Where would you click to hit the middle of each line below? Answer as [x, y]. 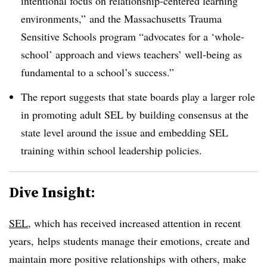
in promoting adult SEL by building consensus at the [135, 114]
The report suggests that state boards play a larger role [138, 96]
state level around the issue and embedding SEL [125, 132]
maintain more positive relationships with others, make [128, 258]
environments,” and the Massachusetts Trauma [121, 18]
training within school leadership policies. [111, 150]
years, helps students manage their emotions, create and [129, 240]
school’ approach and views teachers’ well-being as [131, 54]
